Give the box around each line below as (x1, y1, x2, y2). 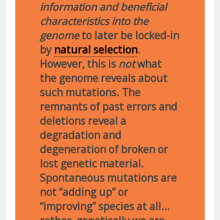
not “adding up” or (40, 185, 129, 199)
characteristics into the (40, 14, 149, 28)
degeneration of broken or (40, 142, 168, 157)
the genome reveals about (40, 71, 168, 85)
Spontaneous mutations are (40, 171, 177, 185)
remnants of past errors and (40, 100, 178, 114)
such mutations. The (40, 85, 141, 100)
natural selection (54, 43, 138, 57)
